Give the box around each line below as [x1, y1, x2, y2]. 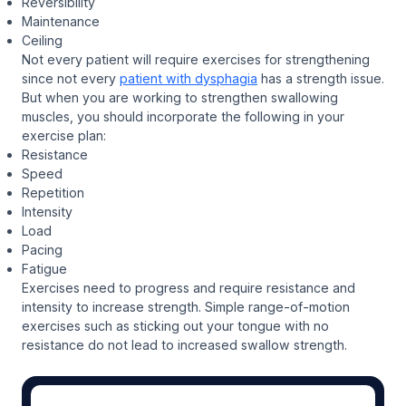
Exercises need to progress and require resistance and [22, 279, 355, 295]
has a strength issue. [257, 70, 384, 86]
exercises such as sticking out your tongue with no [22, 317, 329, 333]
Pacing [22, 241, 63, 257]
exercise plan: [22, 127, 106, 143]
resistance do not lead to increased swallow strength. [22, 336, 347, 353]
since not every [22, 70, 120, 86]
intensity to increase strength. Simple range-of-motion [22, 298, 350, 314]
